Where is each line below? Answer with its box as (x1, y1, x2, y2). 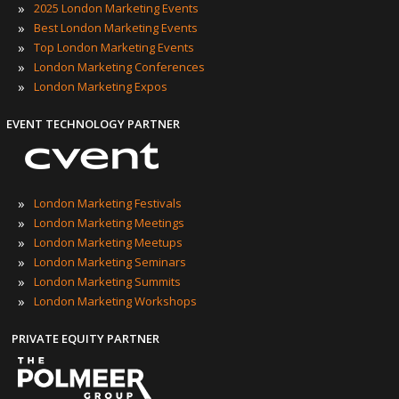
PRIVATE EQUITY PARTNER (12, 330, 159, 347)
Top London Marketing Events (34, 39, 194, 56)
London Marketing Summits (34, 273, 181, 290)
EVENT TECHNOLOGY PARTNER (6, 116, 180, 133)
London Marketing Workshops (34, 293, 197, 310)
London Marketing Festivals (34, 195, 182, 212)
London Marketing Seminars (34, 254, 186, 271)
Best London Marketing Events (34, 20, 198, 37)
